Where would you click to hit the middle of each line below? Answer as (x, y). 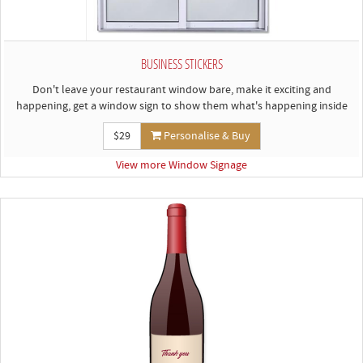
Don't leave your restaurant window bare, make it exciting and (181, 90)
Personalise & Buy (205, 136)
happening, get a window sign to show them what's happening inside (181, 106)
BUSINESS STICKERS (181, 64)
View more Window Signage (181, 165)
